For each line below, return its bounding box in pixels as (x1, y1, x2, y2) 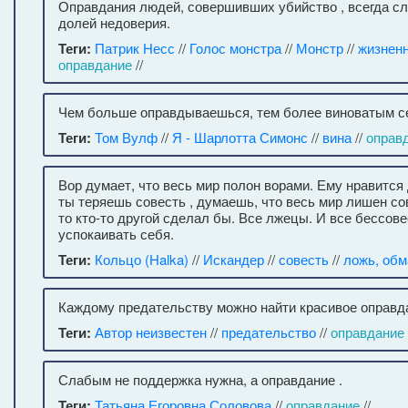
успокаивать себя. (58, 224, 174, 243)
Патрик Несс (95, 38, 175, 57)
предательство (221, 322, 316, 342)
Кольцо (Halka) (95, 250, 189, 269)
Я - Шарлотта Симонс (172, 127, 308, 147)
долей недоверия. (58, 13, 170, 32)
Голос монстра (189, 38, 281, 57)
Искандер (203, 250, 264, 269)
